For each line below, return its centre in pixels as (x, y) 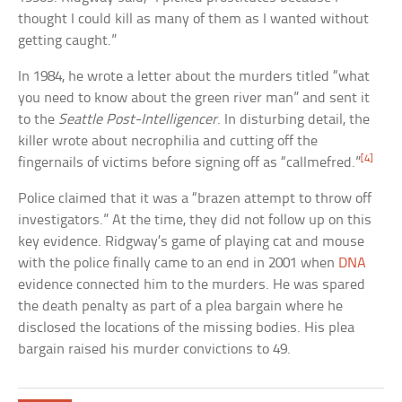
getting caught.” (68, 40)
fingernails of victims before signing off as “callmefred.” (190, 162)
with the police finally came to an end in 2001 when (179, 263)
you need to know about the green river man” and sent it (194, 98)
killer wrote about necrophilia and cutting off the (168, 141)
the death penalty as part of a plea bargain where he (181, 306)
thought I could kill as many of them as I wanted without (194, 19)
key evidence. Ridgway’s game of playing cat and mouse (192, 241)
